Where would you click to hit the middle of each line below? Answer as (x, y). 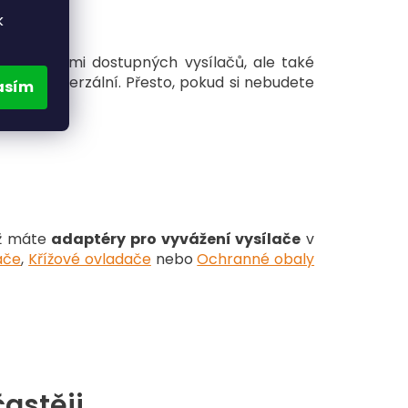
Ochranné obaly (256, 260)
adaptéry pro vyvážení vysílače (176, 240)
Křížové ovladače (90, 260)
